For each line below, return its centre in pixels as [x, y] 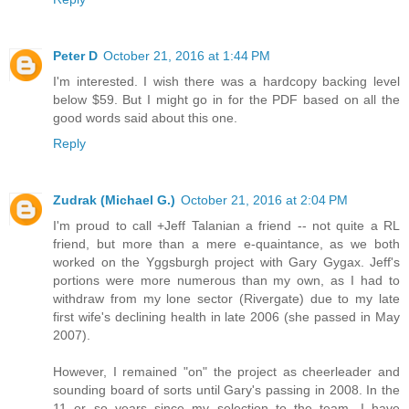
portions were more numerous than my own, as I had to [226, 280]
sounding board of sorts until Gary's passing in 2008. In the [226, 389]
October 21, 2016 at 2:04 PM [264, 199]
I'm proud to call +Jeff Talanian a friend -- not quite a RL [226, 225]
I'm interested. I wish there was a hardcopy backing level [226, 81]
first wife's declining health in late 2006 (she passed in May [226, 316]
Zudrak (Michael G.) [114, 199]
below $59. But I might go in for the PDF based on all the [226, 99]
